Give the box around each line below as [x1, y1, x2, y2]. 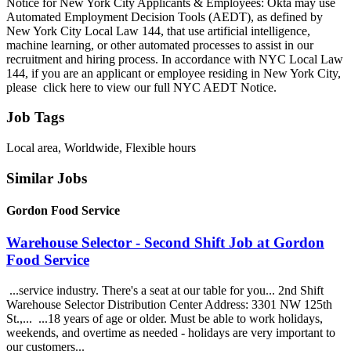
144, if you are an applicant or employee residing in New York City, [6, 66, 341, 80]
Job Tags [6, 109, 64, 126]
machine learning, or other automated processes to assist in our [6, 38, 313, 52]
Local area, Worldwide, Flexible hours [6, 140, 196, 154]
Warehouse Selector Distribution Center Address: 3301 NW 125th [6, 297, 332, 311]
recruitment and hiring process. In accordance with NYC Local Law [6, 52, 343, 66]
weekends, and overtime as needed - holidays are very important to [6, 325, 335, 339]
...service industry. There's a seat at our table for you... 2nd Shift [6, 283, 324, 297]
